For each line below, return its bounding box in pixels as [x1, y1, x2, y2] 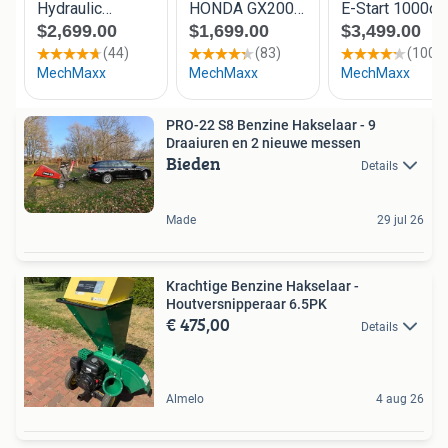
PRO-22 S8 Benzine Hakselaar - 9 [166, 116, 376, 133]
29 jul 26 [377, 212, 424, 227]
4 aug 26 [376, 391, 424, 406]
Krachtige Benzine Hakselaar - [166, 277, 359, 294]
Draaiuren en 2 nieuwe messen [166, 134, 361, 151]
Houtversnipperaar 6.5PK [166, 295, 327, 312]
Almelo [166, 391, 204, 406]
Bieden [166, 149, 221, 177]
